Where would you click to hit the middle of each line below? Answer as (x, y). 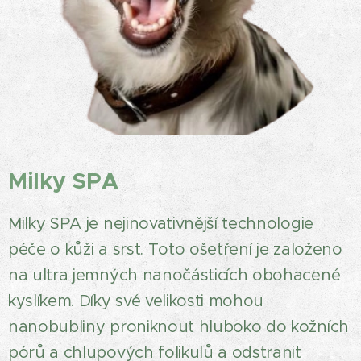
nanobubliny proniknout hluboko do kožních (178, 327)
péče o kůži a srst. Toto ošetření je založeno (175, 249)
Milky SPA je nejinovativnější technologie (161, 224)
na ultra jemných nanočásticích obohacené (174, 275)
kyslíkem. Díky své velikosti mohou (136, 301)
